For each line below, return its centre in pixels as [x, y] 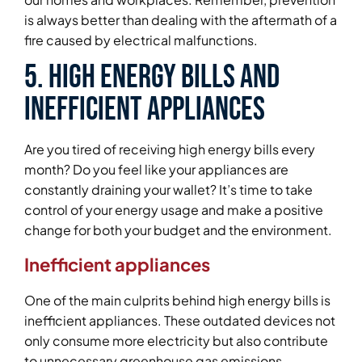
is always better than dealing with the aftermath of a [181, 19]
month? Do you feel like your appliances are [156, 170]
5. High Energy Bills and [152, 78]
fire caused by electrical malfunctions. [141, 40]
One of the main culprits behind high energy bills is [177, 300]
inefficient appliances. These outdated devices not [180, 320]
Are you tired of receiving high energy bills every [170, 149]
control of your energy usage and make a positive [174, 210]
